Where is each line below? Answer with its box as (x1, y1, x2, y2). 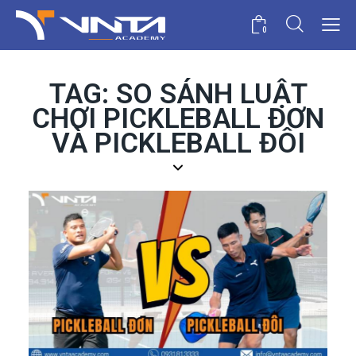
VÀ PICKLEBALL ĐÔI (51, 127, 305, 161)
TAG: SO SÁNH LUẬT (48, 78, 308, 111)
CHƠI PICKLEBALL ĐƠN (32, 103, 324, 136)
